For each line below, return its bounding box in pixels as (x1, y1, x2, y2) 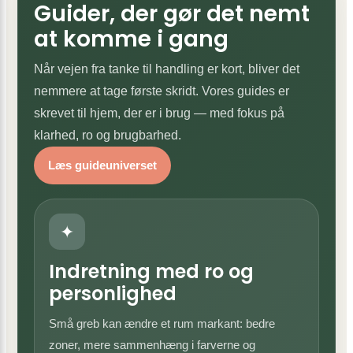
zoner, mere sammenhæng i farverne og (49, 338, 255, 351)
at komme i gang (34, 24, 229, 54)
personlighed (49, 281, 176, 307)
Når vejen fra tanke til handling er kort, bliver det (34, 62, 299, 76)
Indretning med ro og (49, 258, 254, 284)
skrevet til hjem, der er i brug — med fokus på (34, 106, 284, 120)
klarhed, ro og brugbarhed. (34, 128, 181, 142)
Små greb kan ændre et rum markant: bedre (49, 317, 275, 330)
